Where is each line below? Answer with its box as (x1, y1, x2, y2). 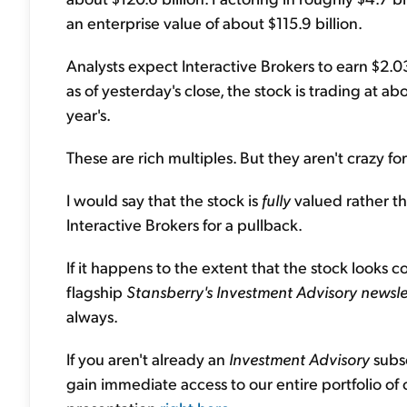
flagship (66, 281, 126, 302)
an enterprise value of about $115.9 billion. (66, 12, 362, 33)
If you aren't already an (66, 348, 229, 369)
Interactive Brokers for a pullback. (66, 213, 303, 234)
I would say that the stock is (66, 189, 262, 210)
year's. (66, 104, 111, 124)
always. (66, 305, 118, 326)
